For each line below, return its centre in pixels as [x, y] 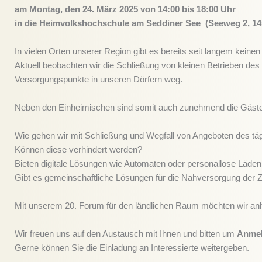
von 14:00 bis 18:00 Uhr [187, 9]
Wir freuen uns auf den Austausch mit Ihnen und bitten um [126, 233]
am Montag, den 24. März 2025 [76, 9]
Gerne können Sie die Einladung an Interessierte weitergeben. [132, 247]
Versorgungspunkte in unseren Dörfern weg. [99, 79]
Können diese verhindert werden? [78, 149]
